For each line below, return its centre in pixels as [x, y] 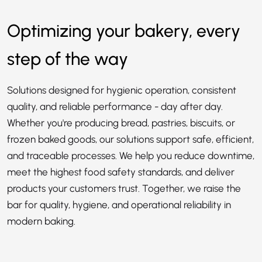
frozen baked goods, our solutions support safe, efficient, [130, 139]
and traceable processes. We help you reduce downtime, [131, 156]
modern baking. [41, 221]
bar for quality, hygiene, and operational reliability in [119, 205]
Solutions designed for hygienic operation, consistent [122, 90]
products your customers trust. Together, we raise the [124, 188]
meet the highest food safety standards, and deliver [121, 172]
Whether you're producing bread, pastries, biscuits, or [121, 123]
